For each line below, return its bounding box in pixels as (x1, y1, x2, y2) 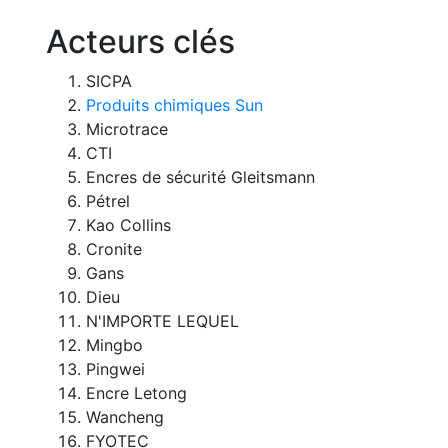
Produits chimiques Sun (86, 94, 263, 115)
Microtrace (86, 118, 168, 139)
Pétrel (86, 190, 130, 211)
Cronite (86, 238, 142, 259)
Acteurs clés (46, 21, 235, 61)
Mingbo (86, 334, 143, 355)
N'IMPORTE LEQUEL (86, 310, 239, 331)
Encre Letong (86, 382, 187, 403)
